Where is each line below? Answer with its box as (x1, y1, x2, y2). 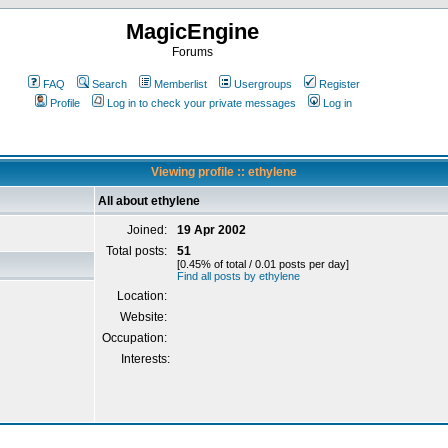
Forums (171, 45, 213, 59)
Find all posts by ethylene (177, 270, 300, 282)
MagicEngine (125, 19, 259, 44)
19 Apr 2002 (177, 223, 246, 237)
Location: (117, 289, 170, 303)
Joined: (127, 223, 170, 237)
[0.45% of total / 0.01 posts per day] (177, 258, 349, 270)
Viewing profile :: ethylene (151, 165, 297, 179)
